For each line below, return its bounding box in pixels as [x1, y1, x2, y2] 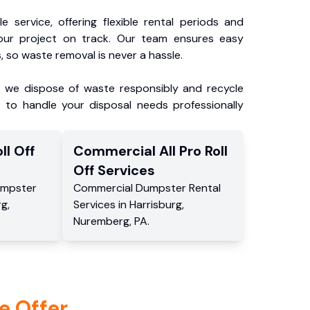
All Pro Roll [159, 142, 228, 160]
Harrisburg [129, 197, 183, 212]
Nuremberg [73, 214, 130, 228]
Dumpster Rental [136, 181, 221, 195]
